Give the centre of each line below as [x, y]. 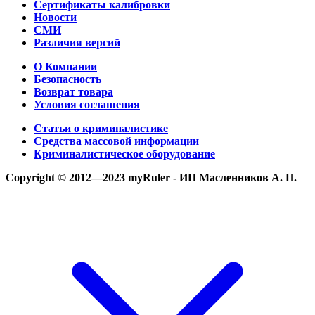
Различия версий [77, 42]
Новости [55, 17]
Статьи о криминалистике [101, 128]
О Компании [65, 66]
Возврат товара [73, 91]
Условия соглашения [87, 104]
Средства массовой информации [116, 141]
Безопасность [67, 79]
